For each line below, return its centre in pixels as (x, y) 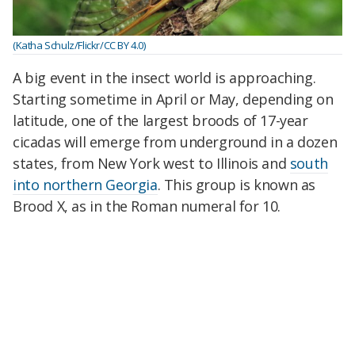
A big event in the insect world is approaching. (164, 77)
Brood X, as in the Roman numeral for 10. (147, 206)
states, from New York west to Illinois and (151, 163)
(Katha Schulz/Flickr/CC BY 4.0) (79, 46)
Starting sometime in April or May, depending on (173, 99)
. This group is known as (237, 184)
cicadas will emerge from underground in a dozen (175, 141)
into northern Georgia (85, 184)
